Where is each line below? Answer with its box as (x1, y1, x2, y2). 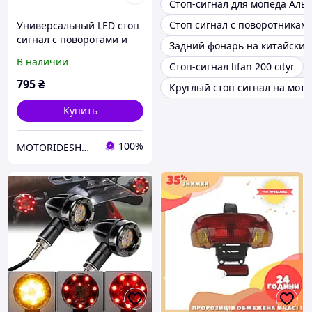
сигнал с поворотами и (17, 33, 127, 47)
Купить (63, 104, 97, 118)
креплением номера (17, 47, 115, 61)
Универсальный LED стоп (17, 19, 139, 33)
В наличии (17, 55, 68, 69)
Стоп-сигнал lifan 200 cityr (169, 60, 295, 74)
